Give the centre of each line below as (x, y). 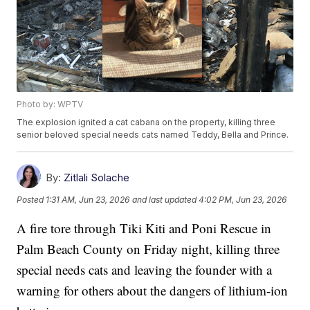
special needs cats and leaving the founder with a (145, 270)
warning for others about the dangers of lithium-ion (153, 291)
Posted (31, 199)
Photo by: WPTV (50, 104)
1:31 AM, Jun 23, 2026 (88, 199)
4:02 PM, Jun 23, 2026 (243, 199)
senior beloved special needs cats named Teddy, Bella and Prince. (153, 135)
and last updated (165, 199)
